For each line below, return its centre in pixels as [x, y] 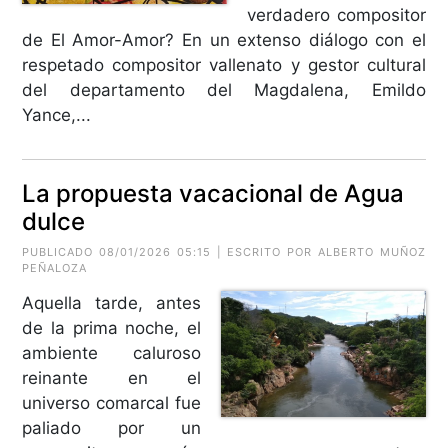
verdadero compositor [336, 14]
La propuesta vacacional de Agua [213, 193]
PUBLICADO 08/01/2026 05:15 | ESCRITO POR [170, 251]
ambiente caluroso [111, 352]
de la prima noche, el [111, 327]
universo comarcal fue [111, 402]
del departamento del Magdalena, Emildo [224, 89]
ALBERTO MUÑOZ [371, 251]
